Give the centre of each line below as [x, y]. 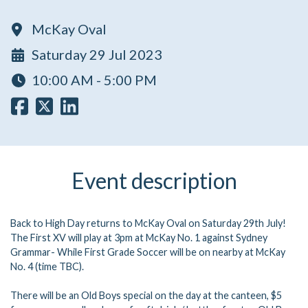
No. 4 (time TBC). [47, 266]
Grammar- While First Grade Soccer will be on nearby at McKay [148, 252]
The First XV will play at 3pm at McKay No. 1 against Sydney [139, 237]
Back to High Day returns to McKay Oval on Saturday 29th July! [148, 223]
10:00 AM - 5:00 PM [94, 80]
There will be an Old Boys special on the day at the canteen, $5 [146, 295]
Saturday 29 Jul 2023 [97, 55]
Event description [154, 180]
